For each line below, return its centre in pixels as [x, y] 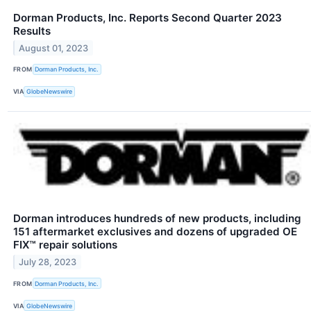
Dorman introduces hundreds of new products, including [157, 219]
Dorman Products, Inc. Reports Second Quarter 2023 [148, 17]
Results [32, 31]
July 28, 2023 [48, 262]
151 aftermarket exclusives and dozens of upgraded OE [155, 232]
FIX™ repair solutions [65, 245]
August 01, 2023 [54, 48]
